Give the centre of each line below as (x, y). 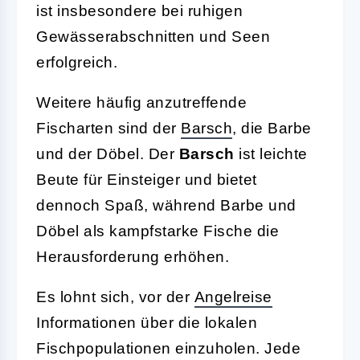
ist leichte (271, 153)
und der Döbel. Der (108, 153)
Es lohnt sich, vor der (115, 297)
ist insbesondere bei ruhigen (139, 10)
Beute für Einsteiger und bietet (147, 179)
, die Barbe (272, 128)
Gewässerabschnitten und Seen (153, 36)
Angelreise (233, 297)
